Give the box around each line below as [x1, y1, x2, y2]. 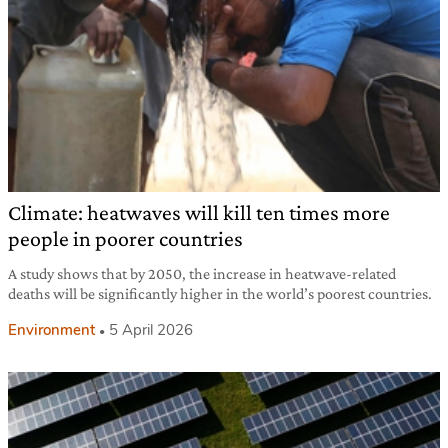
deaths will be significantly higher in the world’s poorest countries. [8, 285, 432, 303]
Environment [8, 320, 95, 341]
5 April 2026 [109, 320, 193, 341]
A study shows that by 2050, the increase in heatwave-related [8, 265, 396, 283]
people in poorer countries [8, 226, 243, 252]
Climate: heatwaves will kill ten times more [8, 200, 390, 226]
